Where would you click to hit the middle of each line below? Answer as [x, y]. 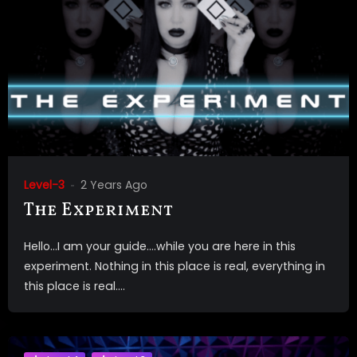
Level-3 [44, 185]
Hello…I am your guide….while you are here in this [160, 246]
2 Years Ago [114, 185]
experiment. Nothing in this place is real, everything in [175, 266]
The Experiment [98, 210]
